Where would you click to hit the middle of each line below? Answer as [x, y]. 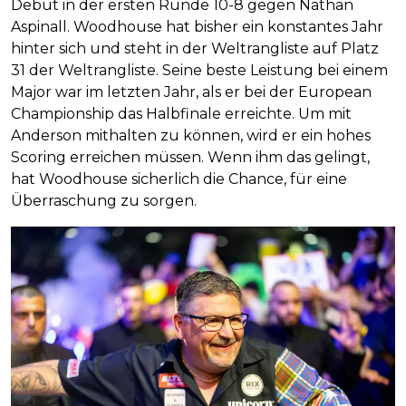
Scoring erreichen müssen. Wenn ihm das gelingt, [190, 157]
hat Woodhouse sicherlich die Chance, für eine [179, 179]
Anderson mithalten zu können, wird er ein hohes [191, 135]
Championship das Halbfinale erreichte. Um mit [181, 113]
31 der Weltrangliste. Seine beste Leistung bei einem [199, 70]
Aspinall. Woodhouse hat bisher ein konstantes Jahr [197, 26]
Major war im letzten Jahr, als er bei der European [191, 92]
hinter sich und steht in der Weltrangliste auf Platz [195, 48]
